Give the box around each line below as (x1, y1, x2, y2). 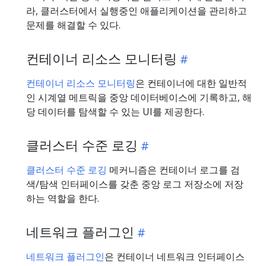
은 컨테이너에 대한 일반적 (135, 76, 247, 90)
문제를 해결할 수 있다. (26, 18, 121, 31)
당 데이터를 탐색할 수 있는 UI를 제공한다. (26, 104, 204, 118)
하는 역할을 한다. (26, 191, 99, 205)
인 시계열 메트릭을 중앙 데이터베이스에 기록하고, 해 (26, 90, 252, 104)
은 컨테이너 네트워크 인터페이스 (104, 249, 245, 263)
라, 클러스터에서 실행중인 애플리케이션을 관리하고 (26, 4, 247, 17)
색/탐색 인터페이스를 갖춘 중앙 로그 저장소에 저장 (26, 177, 243, 191)
